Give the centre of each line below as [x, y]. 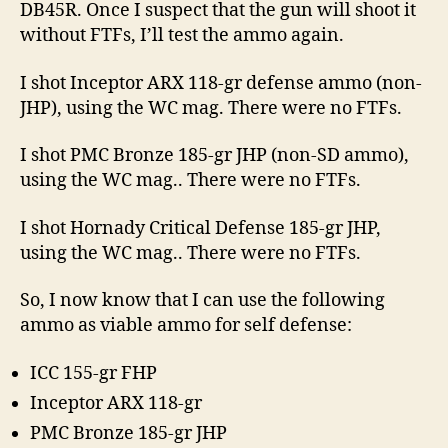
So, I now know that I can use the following [202, 300]
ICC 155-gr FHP [93, 373]
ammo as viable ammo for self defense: [186, 325]
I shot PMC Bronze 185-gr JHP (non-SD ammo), [214, 155]
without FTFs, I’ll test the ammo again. [182, 35]
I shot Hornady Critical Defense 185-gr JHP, [200, 228]
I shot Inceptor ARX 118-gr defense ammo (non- [221, 83]
